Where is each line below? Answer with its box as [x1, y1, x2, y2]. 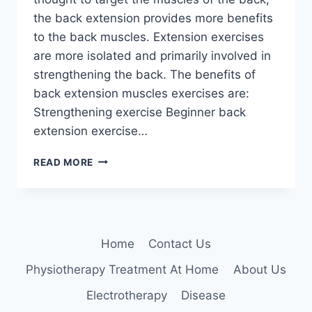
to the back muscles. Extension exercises [33, 29, 264, 44]
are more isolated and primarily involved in [33, 48, 271, 63]
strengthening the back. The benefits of [33, 67, 256, 81]
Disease [181, 288, 226, 303]
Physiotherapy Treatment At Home [26, 263, 219, 277]
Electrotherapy [86, 288, 167, 303]
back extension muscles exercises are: [33, 86, 249, 100]
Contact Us [148, 237, 212, 251]
